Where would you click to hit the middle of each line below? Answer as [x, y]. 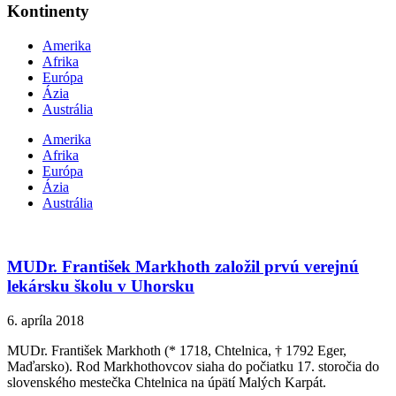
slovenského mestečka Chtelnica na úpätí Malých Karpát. [167, 382]
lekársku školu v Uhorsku [101, 286]
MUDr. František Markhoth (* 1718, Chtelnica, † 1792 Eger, [177, 350]
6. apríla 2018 [46, 320]
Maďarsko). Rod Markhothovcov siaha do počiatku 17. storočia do [193, 366]
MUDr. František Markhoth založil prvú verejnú [183, 267]
